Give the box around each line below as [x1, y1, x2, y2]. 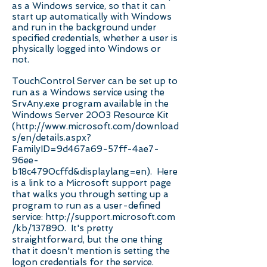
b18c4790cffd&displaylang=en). [12, 166, 154, 177]
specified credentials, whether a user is [12, 33, 178, 44]
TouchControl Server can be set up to [12, 76, 178, 86]
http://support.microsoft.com [45, 212, 175, 222]
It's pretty [69, 223, 113, 234]
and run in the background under [12, 22, 157, 33]
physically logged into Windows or [12, 44, 161, 54]
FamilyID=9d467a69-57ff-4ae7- [12, 144, 159, 154]
